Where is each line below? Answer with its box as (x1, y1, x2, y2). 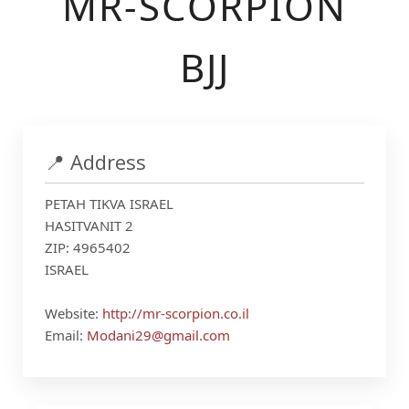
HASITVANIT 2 (45, 216, 133, 235)
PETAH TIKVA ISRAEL (45, 194, 173, 213)
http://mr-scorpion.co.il (102, 304, 249, 322)
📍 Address (45, 148, 146, 175)
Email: (45, 326, 87, 344)
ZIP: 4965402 (45, 238, 131, 257)
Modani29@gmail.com (87, 326, 230, 344)
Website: (45, 304, 102, 322)
